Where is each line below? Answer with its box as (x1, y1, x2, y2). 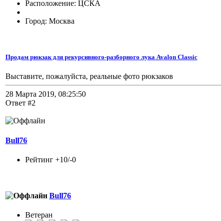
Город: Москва (25, 16, 74, 25)
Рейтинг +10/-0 (25, 155, 76, 164)
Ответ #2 (5, 99, 36, 108)
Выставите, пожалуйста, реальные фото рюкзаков (5, 72, 173, 81)
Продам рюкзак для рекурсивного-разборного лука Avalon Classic (5, 53, 197, 61)
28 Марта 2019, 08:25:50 (5, 90, 86, 99)
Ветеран (25, 211, 53, 220)
